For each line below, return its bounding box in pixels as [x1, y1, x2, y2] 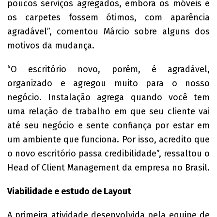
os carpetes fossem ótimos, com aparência [7, 12, 210, 23]
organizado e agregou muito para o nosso [7, 78, 210, 89]
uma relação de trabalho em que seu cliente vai [7, 106, 210, 117]
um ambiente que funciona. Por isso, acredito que [7, 134, 210, 145]
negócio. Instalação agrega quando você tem [7, 92, 210, 103]
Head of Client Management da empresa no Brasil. [7, 162, 210, 173]
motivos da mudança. [7, 40, 94, 51]
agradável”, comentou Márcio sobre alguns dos [7, 26, 210, 37]
